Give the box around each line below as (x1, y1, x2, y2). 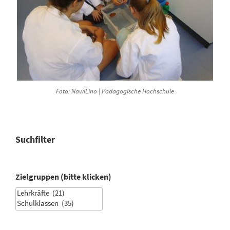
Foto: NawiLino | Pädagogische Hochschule (56, 87, 174, 96)
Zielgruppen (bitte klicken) (15, 171, 111, 182)
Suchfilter (15, 133, 55, 145)
